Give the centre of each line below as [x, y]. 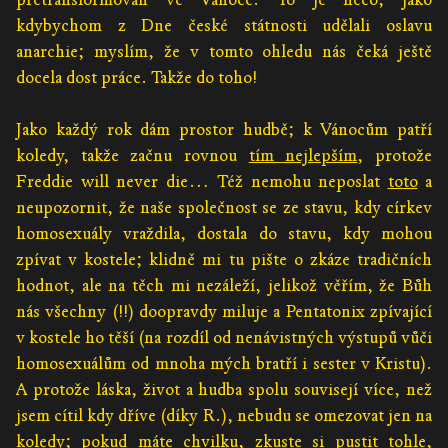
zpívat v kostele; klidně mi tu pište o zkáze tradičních [224, 260]
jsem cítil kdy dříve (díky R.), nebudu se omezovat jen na [224, 416]
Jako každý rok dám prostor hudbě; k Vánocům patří [224, 130]
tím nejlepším [303, 156]
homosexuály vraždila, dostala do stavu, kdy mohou [224, 234]
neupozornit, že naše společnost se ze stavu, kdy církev [224, 208]
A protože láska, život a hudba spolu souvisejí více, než [224, 390]
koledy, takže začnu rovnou [132, 156]
